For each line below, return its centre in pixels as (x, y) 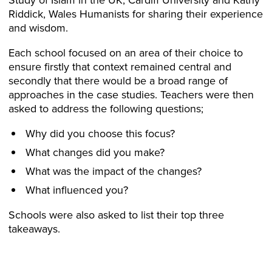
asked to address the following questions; (106, 109)
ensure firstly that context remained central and (120, 67)
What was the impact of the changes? (114, 171)
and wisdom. (38, 28)
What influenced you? (77, 190)
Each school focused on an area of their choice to (126, 53)
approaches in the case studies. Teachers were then (131, 95)
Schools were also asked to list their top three (116, 215)
